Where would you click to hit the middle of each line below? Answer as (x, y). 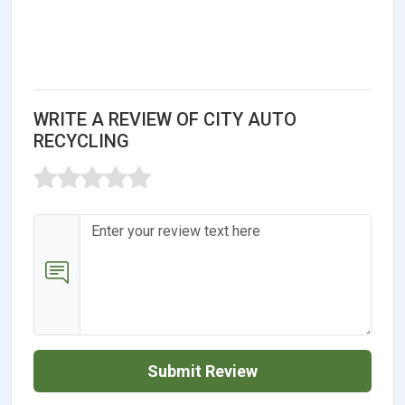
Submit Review (202, 371)
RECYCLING (81, 141)
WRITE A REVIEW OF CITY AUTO (165, 119)
